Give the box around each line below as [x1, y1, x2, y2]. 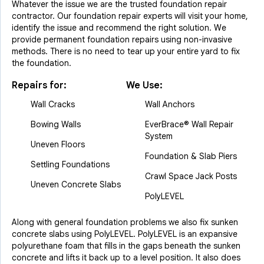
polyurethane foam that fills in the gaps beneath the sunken [12, 240, 240, 251]
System [145, 131, 173, 141]
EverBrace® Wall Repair [145, 119, 233, 130]
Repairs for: [12, 80, 67, 91]
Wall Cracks [31, 99, 75, 110]
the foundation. [12, 58, 71, 68]
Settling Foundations [31, 159, 110, 170]
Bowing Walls [31, 119, 81, 130]
